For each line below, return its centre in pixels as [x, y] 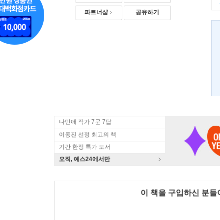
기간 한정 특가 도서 [85, 147]
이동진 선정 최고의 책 [88, 135]
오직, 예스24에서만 [84, 159]
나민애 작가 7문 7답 [85, 122]
